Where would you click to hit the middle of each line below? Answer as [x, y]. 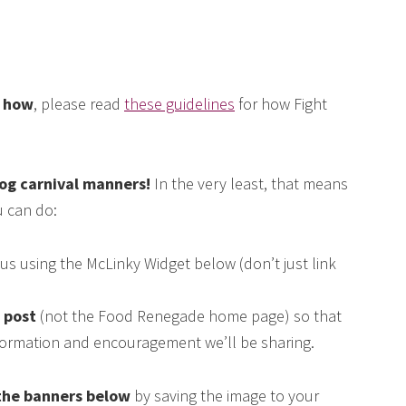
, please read [79, 104]
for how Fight [281, 104]
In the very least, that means [251, 184]
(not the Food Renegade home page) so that [189, 316]
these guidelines [179, 104]
